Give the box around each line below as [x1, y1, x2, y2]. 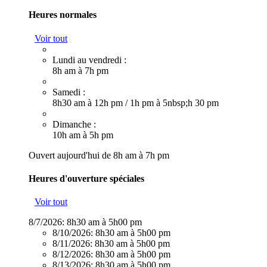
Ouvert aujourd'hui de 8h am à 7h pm [29, 150, 169, 160]
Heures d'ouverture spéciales [29, 173, 144, 184]
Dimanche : [52, 119, 96, 129]
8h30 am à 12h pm [52, 97, 125, 108]
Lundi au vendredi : [52, 54, 126, 65]
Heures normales [29, 10, 97, 20]
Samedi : [52, 86, 85, 97]
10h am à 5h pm [52, 129, 113, 140]
